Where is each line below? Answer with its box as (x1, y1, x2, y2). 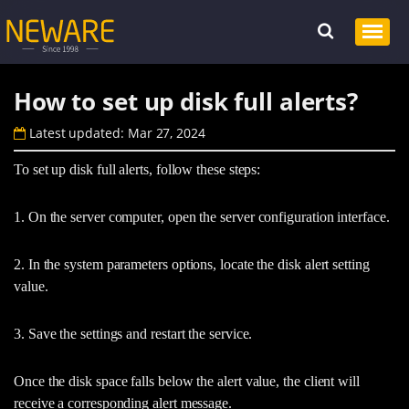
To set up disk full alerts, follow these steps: (14, 162, 261, 178)
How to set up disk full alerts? (14, 84, 358, 118)
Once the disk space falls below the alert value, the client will (14, 373, 360, 390)
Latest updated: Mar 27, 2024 (25, 124, 205, 142)
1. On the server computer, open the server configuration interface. (14, 209, 390, 225)
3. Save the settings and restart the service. (14, 326, 253, 342)
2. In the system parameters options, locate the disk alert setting (14, 257, 370, 273)
